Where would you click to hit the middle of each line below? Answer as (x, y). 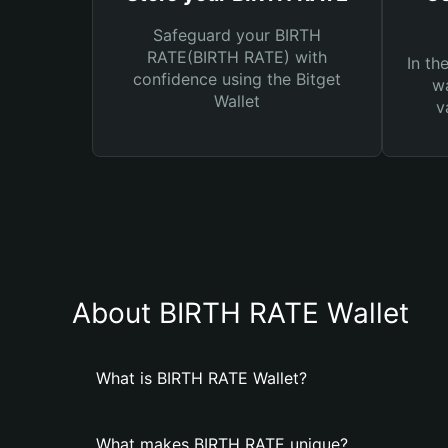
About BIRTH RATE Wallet (240, 313)
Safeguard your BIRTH (237, 35)
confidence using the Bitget (237, 79)
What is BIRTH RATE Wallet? (201, 378)
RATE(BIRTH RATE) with (237, 57)
